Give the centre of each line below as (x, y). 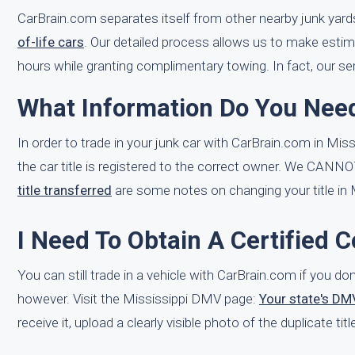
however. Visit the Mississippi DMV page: (138, 299)
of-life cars (51, 42)
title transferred (65, 190)
